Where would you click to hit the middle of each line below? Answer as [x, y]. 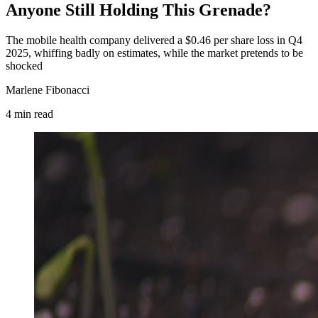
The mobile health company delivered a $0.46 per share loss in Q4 [154, 40]
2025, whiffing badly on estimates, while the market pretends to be [154, 53]
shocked [24, 65]
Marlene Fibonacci [48, 89]
